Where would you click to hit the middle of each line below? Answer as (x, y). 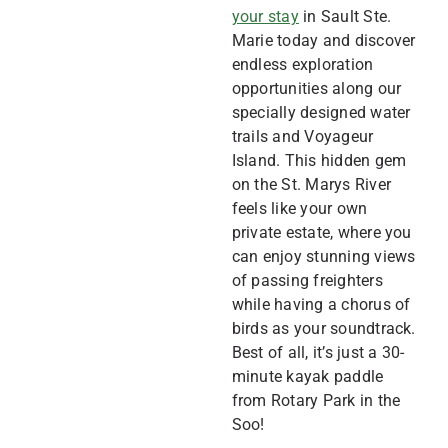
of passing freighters (307, 280)
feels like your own (299, 208)
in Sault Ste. (345, 16)
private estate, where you (321, 232)
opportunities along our (316, 88)
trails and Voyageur (302, 136)
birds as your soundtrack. (323, 328)
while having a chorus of (321, 304)
